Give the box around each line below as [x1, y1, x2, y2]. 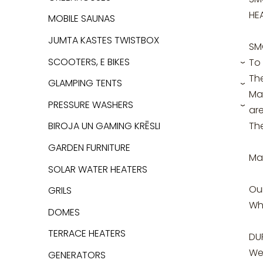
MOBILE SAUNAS [48, 12, 115, 26]
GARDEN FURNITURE [48, 141, 130, 155]
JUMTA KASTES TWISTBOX [48, 33, 159, 48]
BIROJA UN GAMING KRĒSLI [48, 119, 160, 133]
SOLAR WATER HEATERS [48, 162, 147, 176]
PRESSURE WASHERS [48, 97, 133, 112]
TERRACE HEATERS [48, 227, 126, 241]
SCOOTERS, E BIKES [48, 55, 130, 69]
